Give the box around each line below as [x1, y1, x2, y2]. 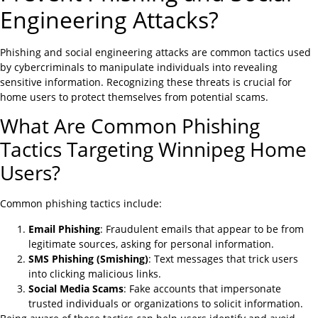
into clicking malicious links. [28, 266, 161, 280]
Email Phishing [28, 221, 100, 236]
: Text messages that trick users [148, 251, 298, 265]
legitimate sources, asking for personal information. [28, 236, 274, 251]
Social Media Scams [28, 281, 124, 295]
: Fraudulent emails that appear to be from [100, 221, 304, 236]
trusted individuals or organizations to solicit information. [28, 296, 303, 310]
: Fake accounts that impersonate [124, 281, 281, 295]
